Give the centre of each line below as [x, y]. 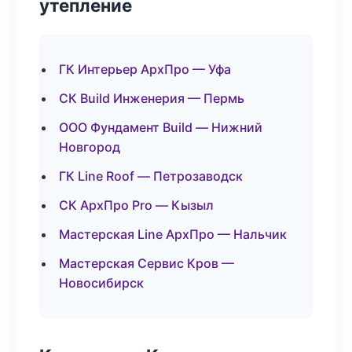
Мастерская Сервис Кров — [147, 263]
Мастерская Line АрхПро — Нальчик [173, 234]
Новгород [90, 147]
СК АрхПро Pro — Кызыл [136, 205]
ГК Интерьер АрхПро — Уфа [145, 69]
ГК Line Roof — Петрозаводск [151, 176]
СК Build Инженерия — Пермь [152, 98]
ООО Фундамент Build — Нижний [161, 127]
